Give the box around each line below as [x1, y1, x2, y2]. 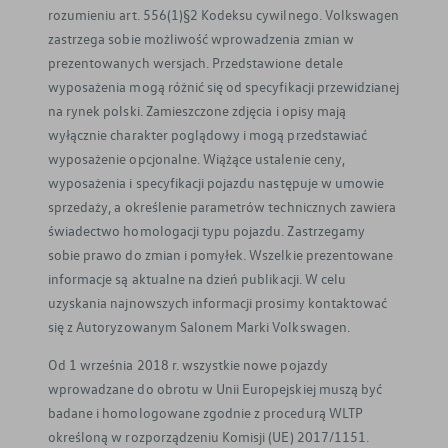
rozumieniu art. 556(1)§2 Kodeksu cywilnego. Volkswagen [48, 5, 400, 23]
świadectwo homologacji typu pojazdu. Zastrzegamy [48, 221, 365, 239]
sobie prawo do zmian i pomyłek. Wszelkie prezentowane [48, 245, 394, 263]
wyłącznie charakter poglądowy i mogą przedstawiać [48, 125, 367, 143]
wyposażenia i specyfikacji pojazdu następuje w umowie [48, 173, 385, 191]
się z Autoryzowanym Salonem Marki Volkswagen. [48, 317, 350, 335]
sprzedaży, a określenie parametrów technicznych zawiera [48, 197, 397, 215]
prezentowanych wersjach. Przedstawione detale [48, 53, 343, 71]
